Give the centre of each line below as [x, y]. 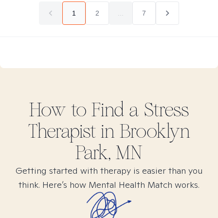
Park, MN [109, 153]
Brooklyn [155, 131]
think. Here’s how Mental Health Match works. [109, 185]
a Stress [159, 110]
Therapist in [74, 131]
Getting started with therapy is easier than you [109, 171]
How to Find [79, 110]
